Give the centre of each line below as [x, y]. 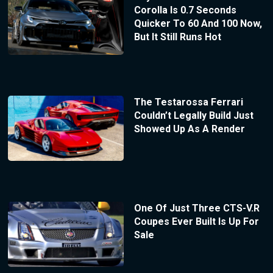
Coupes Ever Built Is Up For [196, 222]
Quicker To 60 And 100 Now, [198, 23]
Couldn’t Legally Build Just [193, 116]
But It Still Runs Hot [177, 37]
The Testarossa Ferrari [188, 102]
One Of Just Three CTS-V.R [197, 208]
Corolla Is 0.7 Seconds [185, 10]
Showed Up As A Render [189, 129]
